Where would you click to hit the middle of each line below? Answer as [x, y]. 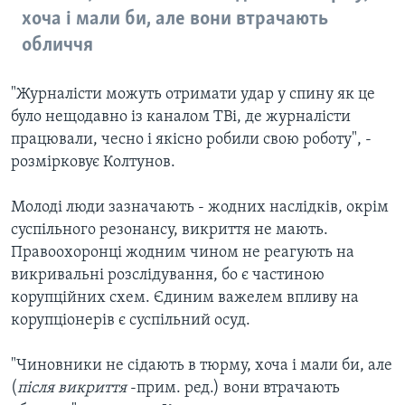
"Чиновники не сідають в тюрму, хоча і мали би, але [202, 365]
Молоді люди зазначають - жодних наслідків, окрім [200, 207]
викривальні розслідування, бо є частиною [168, 275]
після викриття [72, 388]
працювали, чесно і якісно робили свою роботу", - [191, 139]
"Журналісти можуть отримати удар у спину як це [193, 94]
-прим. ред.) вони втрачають [233, 388]
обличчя [57, 45]
